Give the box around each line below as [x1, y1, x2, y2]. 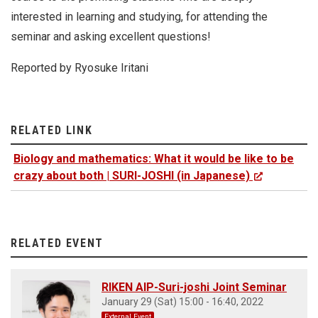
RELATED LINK [11, 124, 93, 138]
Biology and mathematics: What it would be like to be [13, 152, 294, 166]
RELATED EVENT [11, 236, 104, 251]
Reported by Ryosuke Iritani [11, 61, 148, 75]
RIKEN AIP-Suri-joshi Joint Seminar [102, 280, 287, 295]
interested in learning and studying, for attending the [11, 10, 268, 24]
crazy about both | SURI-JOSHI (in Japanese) [13, 169, 250, 183]
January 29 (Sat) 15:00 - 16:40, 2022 [102, 296, 263, 308]
